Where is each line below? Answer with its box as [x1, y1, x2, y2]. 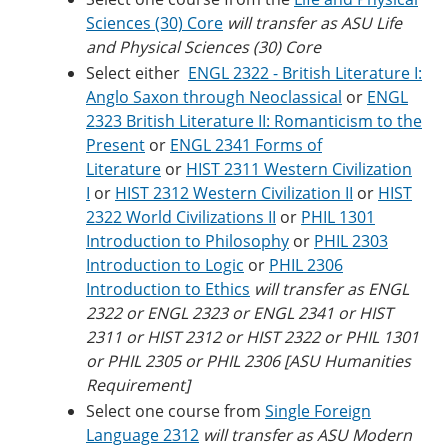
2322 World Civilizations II [86, 206, 276, 228]
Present [86, 134, 145, 156]
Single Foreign [265, 400, 371, 422]
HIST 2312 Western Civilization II [115, 182, 353, 204]
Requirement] [86, 374, 190, 396]
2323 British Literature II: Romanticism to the [86, 110, 422, 132]
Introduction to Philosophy [86, 230, 289, 252]
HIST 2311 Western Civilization [186, 158, 412, 180]
